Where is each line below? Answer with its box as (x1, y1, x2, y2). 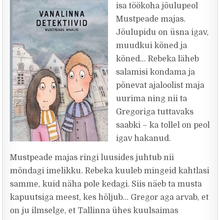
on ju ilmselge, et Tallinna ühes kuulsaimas (10, 206, 179, 215)
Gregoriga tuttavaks (116, 108, 194, 116)
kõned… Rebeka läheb (116, 55, 199, 63)
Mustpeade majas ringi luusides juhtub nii (10, 153, 174, 162)
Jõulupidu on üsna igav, (116, 28, 209, 37)
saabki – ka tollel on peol (116, 121, 210, 130)
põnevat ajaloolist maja (116, 81, 205, 90)
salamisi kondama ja (116, 68, 195, 77)
